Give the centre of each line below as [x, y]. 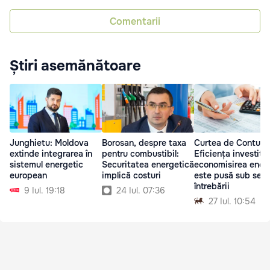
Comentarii [135, 21]
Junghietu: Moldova [49, 143]
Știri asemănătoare [75, 66]
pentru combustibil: [140, 153]
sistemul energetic [46, 164]
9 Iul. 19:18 [45, 190]
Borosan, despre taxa [144, 143]
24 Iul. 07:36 [141, 190]
